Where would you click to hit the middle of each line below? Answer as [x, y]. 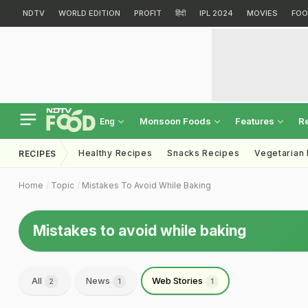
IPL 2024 [216, 13]
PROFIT [148, 13]
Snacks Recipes [203, 153]
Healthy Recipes [115, 153]
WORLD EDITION [89, 13]
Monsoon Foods [176, 121]
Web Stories [178, 280]
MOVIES [262, 13]
